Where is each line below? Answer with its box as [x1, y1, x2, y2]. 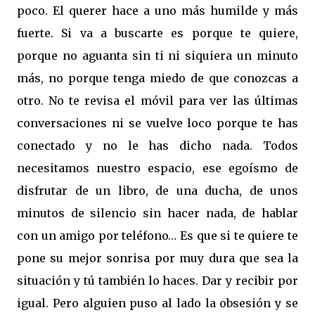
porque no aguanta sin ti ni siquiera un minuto [17, 49, 298, 63]
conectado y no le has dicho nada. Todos [17, 139, 298, 153]
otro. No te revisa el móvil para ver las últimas [17, 94, 298, 108]
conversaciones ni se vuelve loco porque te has [17, 116, 298, 130]
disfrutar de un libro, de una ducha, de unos [17, 184, 298, 198]
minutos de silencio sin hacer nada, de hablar [17, 206, 298, 220]
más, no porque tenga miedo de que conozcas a [17, 71, 298, 85]
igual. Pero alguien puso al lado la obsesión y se [17, 296, 298, 310]
